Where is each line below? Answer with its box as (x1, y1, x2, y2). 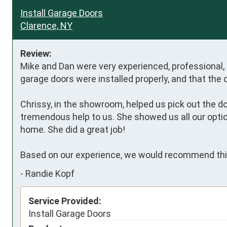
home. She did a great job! (20, 124, 127, 135)
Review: (20, 48, 52, 59)
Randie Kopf (25, 168, 74, 179)
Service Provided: (28, 195, 101, 206)
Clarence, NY (20, 20, 72, 31)
